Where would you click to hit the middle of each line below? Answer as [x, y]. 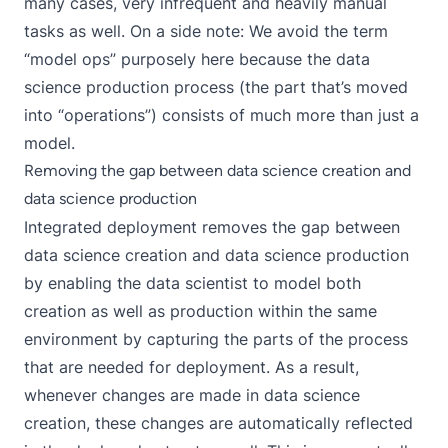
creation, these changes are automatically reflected [218, 423]
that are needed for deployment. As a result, [191, 367]
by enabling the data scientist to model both [192, 283]
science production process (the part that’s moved [216, 87]
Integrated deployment [110, 227]
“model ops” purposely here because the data [197, 59]
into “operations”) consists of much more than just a [221, 115]
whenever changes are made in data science [192, 395]
